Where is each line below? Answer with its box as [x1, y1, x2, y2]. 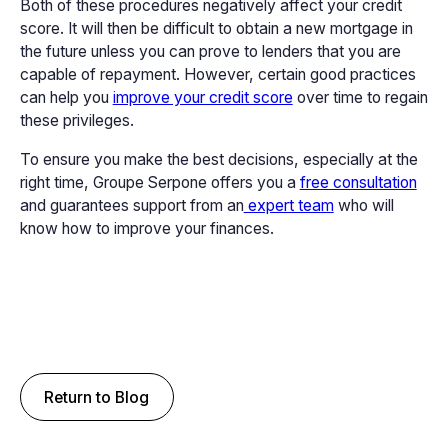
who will [333, 196, 394, 216]
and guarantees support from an [19, 196, 244, 216]
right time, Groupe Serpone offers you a [19, 173, 300, 193]
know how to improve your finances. [19, 219, 274, 239]
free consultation [299, 173, 417, 193]
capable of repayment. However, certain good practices [19, 65, 416, 85]
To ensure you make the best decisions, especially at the [19, 150, 418, 170]
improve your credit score [112, 88, 293, 108]
